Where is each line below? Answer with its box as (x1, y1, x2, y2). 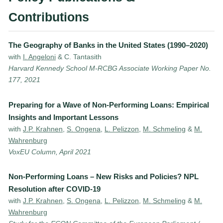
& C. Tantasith (56, 53, 102, 61)
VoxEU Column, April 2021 (8, 147, 91, 156)
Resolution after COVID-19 (8, 185, 101, 194)
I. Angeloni (23, 53, 56, 61)
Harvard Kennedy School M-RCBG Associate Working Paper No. (8, 64, 211, 73)
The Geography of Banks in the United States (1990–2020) (8, 41, 208, 50)
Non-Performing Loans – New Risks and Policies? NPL (8, 172, 199, 181)
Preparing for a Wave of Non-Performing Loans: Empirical (8, 100, 209, 109)
